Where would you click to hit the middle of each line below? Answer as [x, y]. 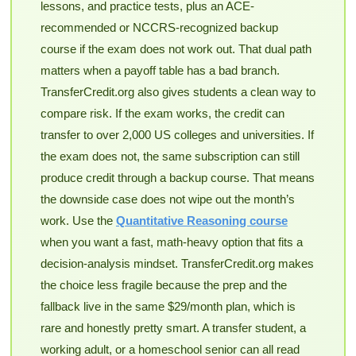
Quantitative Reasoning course [201, 221]
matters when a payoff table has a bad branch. [160, 71]
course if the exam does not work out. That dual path [176, 49]
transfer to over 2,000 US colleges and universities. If [177, 135]
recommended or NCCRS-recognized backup [159, 28]
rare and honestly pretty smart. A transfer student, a [173, 328]
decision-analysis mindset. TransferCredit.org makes [177, 264]
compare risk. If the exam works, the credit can [162, 114]
